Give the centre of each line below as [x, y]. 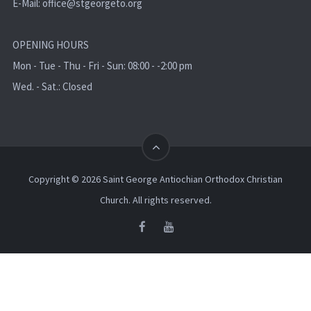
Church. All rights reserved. [155, 200]
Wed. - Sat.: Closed [52, 86]
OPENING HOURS [50, 44]
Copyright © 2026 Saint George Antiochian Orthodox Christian [155, 179]
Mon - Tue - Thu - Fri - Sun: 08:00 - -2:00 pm [102, 65]
